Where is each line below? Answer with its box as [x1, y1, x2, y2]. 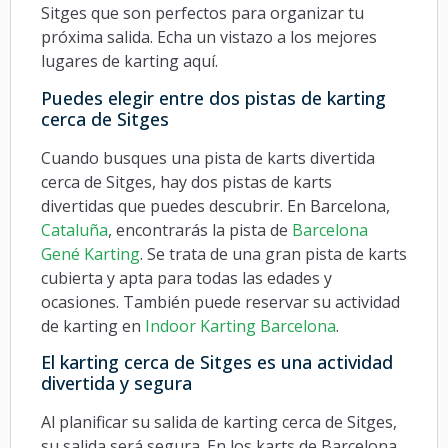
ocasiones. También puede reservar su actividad [41, 290, 400, 313]
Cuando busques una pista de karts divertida [41, 146, 375, 169]
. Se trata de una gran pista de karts [140, 242, 407, 265]
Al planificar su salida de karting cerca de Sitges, [41, 410, 397, 433]
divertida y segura [41, 370, 192, 395]
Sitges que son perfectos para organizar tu [41, 2, 364, 25]
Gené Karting [41, 242, 140, 265]
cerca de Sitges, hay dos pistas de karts [41, 170, 332, 193]
